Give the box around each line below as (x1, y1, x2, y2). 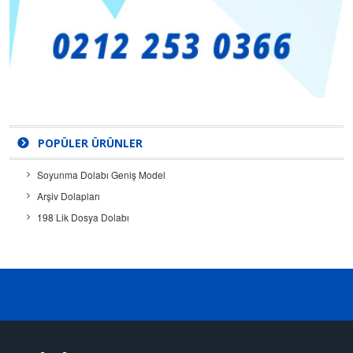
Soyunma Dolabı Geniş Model (37, 167, 165, 181)
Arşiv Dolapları (37, 188, 100, 203)
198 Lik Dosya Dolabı (37, 210, 129, 224)
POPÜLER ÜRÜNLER (35, 135, 143, 150)
